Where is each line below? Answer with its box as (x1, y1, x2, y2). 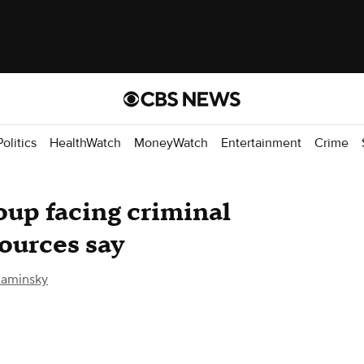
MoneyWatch (134, 134, 208, 151)
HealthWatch (50, 134, 121, 151)
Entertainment (221, 134, 301, 151)
